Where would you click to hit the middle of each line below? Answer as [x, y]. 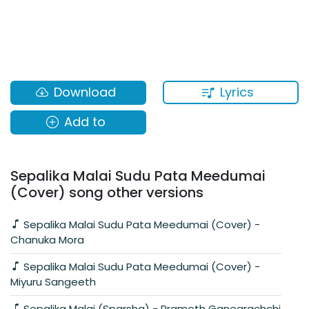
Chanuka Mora [47, 239]
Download [84, 92]
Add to [84, 122]
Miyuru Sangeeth [53, 281]
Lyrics [237, 92]
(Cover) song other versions [107, 192]
